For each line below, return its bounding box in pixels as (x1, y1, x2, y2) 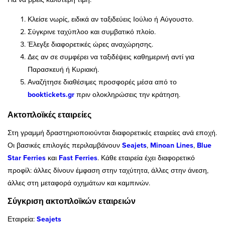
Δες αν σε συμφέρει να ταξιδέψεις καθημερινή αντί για (28, 52, 194, 62)
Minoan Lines (150, 140, 193, 151)
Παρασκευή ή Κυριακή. (28, 64, 99, 75)
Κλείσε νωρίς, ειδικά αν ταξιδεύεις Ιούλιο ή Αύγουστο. (28, 14, 193, 25)
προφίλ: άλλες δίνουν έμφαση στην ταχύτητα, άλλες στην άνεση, (8, 165, 208, 176)
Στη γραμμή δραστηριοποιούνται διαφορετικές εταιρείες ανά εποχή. (8, 128, 217, 138)
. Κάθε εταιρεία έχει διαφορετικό (97, 153, 195, 163)
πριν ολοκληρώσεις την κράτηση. (74, 89, 180, 100)
